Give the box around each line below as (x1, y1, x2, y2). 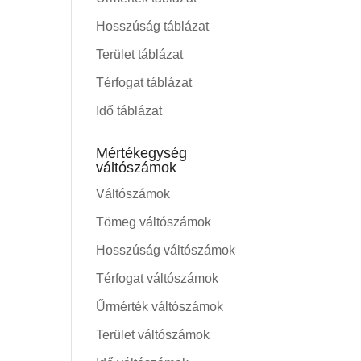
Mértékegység (96, 145, 188, 161)
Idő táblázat (96, 104, 163, 118)
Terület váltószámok (96, 328, 210, 342)
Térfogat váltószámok (96, 272, 219, 285)
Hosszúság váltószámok (96, 243, 236, 257)
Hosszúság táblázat (96, 19, 210, 33)
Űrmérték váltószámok (96, 300, 224, 313)
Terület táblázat (96, 48, 184, 61)
